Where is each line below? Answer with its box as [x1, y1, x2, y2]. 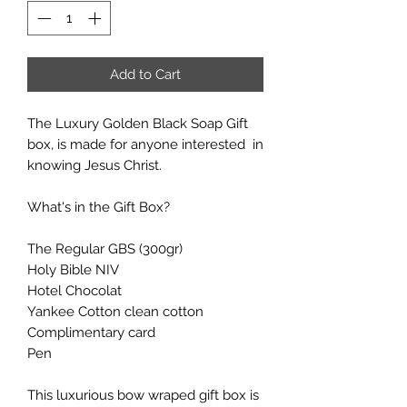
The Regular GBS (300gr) [27, 241, 183, 258]
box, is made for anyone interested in [27, 136, 263, 154]
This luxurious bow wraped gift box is [27, 387, 259, 404]
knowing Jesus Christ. [27, 157, 162, 174]
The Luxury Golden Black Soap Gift [27, 115, 248, 133]
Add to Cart [110, 66, 181, 84]
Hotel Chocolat [27, 283, 122, 300]
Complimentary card [27, 324, 155, 342]
